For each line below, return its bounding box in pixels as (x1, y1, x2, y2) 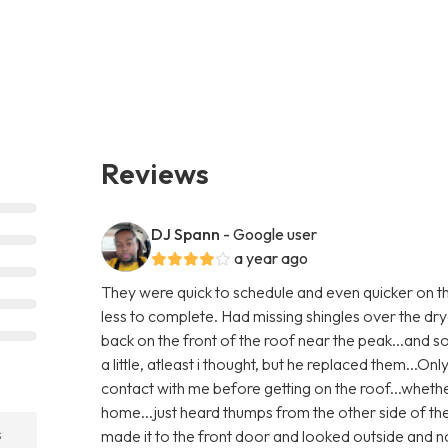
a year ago (234, 247, 309, 268)
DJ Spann (151, 223, 221, 244)
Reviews (101, 154, 210, 191)
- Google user (223, 223, 318, 244)
